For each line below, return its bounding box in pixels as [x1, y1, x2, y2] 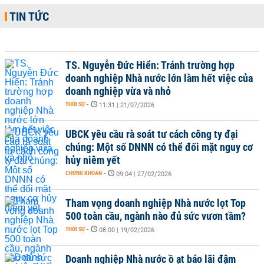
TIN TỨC [9, 9, 49, 24]
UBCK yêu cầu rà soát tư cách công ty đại [65, 128, 238, 140]
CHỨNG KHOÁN [65, 170, 102, 176]
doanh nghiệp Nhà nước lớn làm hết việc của [65, 72, 253, 84]
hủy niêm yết [65, 154, 120, 166]
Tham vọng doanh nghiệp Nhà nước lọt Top [65, 197, 246, 209]
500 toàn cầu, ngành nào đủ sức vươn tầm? [65, 210, 246, 222]
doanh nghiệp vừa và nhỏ [65, 85, 171, 97]
